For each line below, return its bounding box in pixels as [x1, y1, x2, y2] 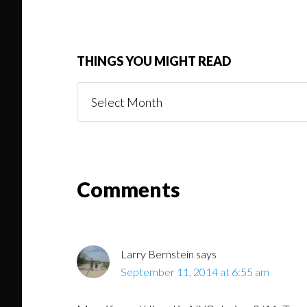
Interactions [21, 205, 160, 235]
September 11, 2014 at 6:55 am [121, 265, 269, 278]
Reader [21, 175, 102, 206]
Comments [77, 177, 180, 201]
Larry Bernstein [121, 247, 194, 260]
